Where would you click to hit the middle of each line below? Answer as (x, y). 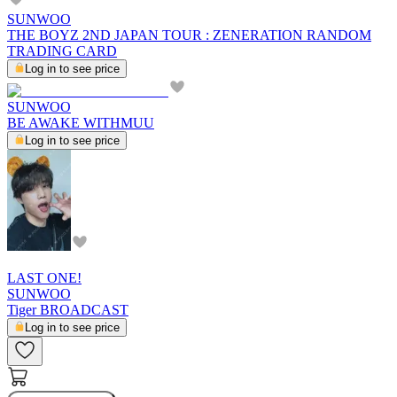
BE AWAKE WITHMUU (81, 122)
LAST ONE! (44, 277)
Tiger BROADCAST (68, 309)
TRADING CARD (62, 51)
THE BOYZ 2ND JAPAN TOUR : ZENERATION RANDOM (189, 35)
